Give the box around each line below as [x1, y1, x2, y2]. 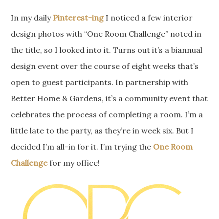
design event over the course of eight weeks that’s [11, 61, 199, 71]
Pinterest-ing [53, 12, 104, 22]
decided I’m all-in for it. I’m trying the [11, 141, 153, 152]
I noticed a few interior [104, 12, 193, 22]
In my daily [11, 12, 53, 22]
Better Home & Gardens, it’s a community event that [11, 93, 208, 103]
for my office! [47, 157, 100, 168]
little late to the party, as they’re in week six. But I [11, 125, 194, 135]
